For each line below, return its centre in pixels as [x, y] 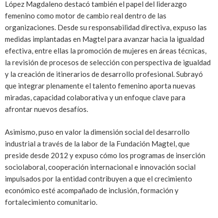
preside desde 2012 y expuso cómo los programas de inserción [105, 155]
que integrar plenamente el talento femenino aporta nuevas [100, 86]
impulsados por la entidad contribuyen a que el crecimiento [99, 178]
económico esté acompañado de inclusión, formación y [92, 190]
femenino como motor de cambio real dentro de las [86, 16]
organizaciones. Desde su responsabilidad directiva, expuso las [106, 27]
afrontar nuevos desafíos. [46, 109]
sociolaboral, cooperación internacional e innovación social [100, 167]
